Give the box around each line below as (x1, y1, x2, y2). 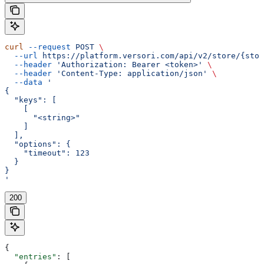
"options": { (5, 139, 71, 148)
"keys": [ (5, 95, 57, 104)
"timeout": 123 (5, 148, 90, 157)
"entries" (5, 252, 57, 261)
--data (5, 77, 42, 87)
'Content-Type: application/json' (52, 68, 207, 78)
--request (24, 42, 71, 51)
